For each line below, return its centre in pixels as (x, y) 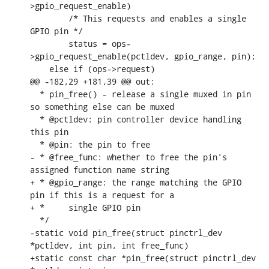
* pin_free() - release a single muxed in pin (35, 94)
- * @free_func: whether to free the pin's (128, 157)
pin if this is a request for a (102, 195)
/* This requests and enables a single (40, 18)
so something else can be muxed (102, 106)
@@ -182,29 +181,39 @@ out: (92, 81)
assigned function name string (100, 169)
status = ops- (40, 43)
